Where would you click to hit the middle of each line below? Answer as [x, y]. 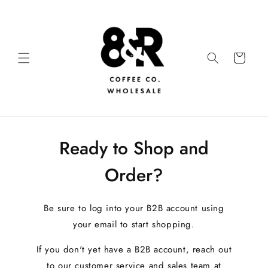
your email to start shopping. [134, 224]
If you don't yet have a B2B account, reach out [134, 249]
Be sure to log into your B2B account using [134, 208]
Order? [134, 175]
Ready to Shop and [134, 148]
